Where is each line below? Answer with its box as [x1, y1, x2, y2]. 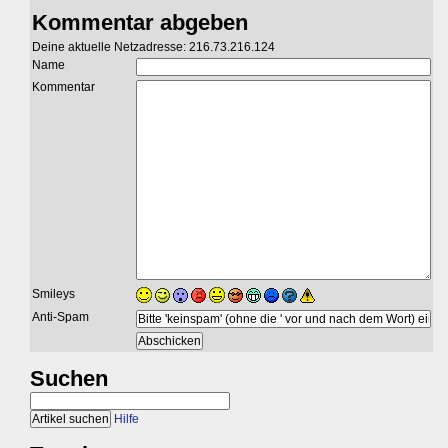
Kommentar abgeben [32, 9, 248, 35]
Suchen [30, 365, 108, 391]
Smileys [32, 286, 75, 301]
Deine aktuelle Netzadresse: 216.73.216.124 [32, 39, 275, 54]
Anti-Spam [32, 309, 89, 324]
